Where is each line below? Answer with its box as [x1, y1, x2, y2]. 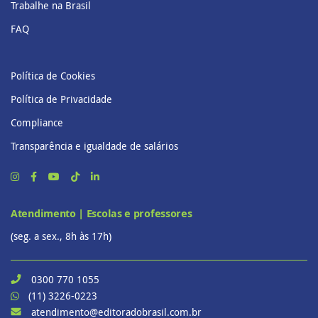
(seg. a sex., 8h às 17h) [11, 229, 111, 243]
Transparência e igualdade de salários [11, 138, 178, 153]
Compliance [11, 115, 63, 129]
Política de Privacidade [11, 92, 112, 106]
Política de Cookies [11, 68, 95, 82]
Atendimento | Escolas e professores [11, 205, 192, 221]
